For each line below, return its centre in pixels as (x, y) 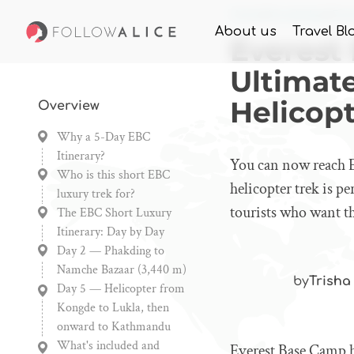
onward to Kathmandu (114, 327)
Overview (69, 106)
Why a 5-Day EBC (104, 137)
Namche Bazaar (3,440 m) (122, 270)
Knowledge (297, 15)
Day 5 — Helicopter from (121, 289)
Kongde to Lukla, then (113, 308)
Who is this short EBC (113, 175)
